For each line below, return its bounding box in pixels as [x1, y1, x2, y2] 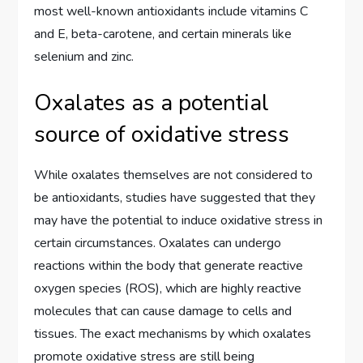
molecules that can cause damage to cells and [34, 301, 293, 320]
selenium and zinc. [34, 47, 135, 66]
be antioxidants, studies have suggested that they [34, 188, 316, 207]
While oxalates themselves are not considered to [34, 165, 314, 184]
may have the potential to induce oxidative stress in [34, 211, 323, 229]
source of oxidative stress [34, 118, 290, 150]
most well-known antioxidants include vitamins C [34, 2, 309, 20]
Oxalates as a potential [34, 87, 270, 118]
